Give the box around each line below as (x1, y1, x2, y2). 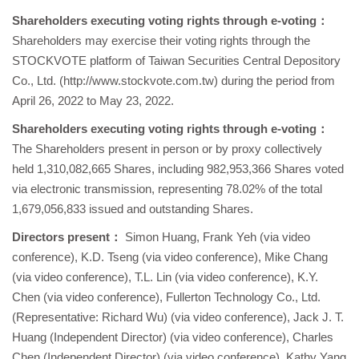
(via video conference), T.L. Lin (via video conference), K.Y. (12, 270, 318, 284)
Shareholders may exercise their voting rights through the (12, 34, 310, 47)
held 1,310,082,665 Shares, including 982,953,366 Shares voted (12, 162, 344, 175)
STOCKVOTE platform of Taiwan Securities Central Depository (12, 54, 341, 67)
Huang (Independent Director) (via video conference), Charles (12, 330, 333, 344)
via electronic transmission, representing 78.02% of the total (12, 182, 322, 196)
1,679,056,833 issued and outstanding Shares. (12, 202, 253, 216)
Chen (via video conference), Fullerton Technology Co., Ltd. (12, 290, 321, 304)
